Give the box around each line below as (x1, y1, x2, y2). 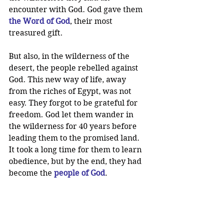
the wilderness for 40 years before (9, 122, 139, 131)
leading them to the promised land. (9, 133, 142, 143)
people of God (54, 168, 105, 178)
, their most (70, 17, 114, 26)
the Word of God (9, 17, 70, 26)
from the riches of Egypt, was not (9, 87, 133, 96)
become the (9, 168, 54, 178)
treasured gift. (9, 28, 63, 38)
